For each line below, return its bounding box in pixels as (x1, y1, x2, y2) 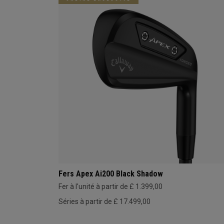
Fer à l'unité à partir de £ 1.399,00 (58, 182, 162, 190)
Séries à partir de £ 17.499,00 (58, 197, 150, 205)
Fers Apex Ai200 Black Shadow (58, 168, 163, 178)
